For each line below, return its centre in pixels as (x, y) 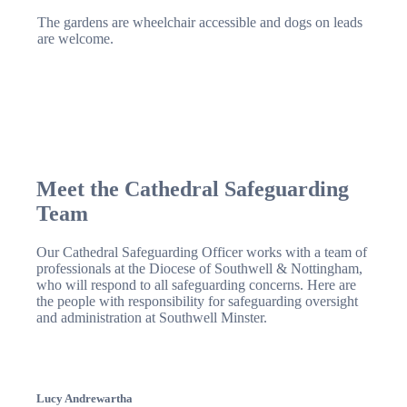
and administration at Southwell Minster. (152, 318)
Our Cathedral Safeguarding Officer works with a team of (202, 253)
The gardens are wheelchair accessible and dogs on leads (200, 22)
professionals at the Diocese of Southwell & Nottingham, (199, 269)
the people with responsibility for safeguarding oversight (197, 302)
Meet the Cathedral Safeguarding (193, 189)
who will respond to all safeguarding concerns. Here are (196, 285)
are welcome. (75, 38)
